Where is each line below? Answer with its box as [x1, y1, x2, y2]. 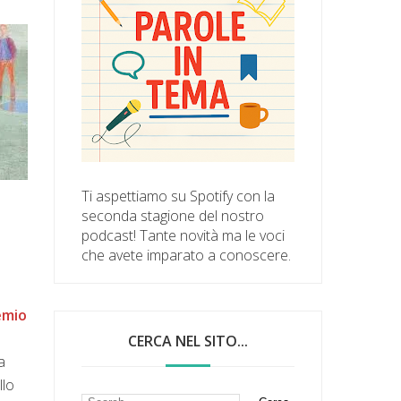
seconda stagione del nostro [81, 205, 265, 226]
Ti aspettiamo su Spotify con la [81, 185, 276, 206]
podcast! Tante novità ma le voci [81, 225, 286, 245]
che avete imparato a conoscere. [81, 244, 292, 265]
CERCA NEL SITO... [128, 330, 249, 351]
